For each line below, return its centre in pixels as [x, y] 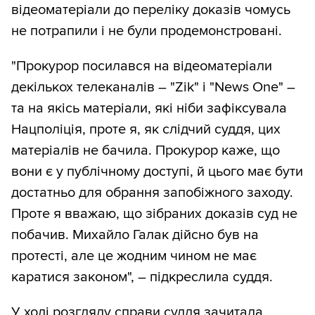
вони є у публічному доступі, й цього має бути [157, 172]
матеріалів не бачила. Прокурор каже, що [146, 151]
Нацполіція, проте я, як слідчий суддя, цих [146, 130]
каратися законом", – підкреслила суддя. [142, 277]
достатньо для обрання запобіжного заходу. [152, 193]
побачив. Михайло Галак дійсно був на [135, 235]
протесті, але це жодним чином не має [134, 256]
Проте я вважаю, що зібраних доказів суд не [154, 214]
